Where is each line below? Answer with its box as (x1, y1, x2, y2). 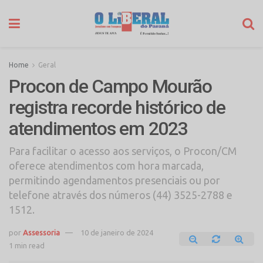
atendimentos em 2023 (9, 117, 188, 140)
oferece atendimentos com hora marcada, (9, 159, 204, 171)
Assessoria (23, 228, 60, 237)
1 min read (9, 241, 45, 249)
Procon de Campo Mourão (9, 75, 212, 97)
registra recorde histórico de (9, 96, 225, 119)
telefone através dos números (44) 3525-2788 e (9, 188, 232, 201)
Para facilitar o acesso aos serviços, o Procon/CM (9, 144, 237, 157)
